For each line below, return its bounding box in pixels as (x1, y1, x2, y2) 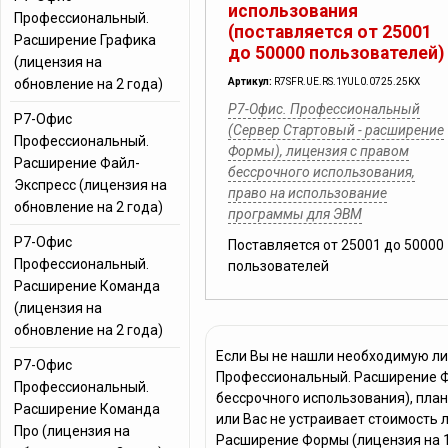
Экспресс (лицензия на (14, 177, 167, 193)
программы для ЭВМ (228, 206, 362, 222)
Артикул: (228, 76, 274, 87)
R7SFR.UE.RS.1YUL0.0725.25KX (274, 76, 420, 87)
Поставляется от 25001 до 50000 (228, 237, 444, 253)
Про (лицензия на (14, 423, 130, 439)
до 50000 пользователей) (228, 43, 444, 63)
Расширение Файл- (14, 155, 140, 171)
